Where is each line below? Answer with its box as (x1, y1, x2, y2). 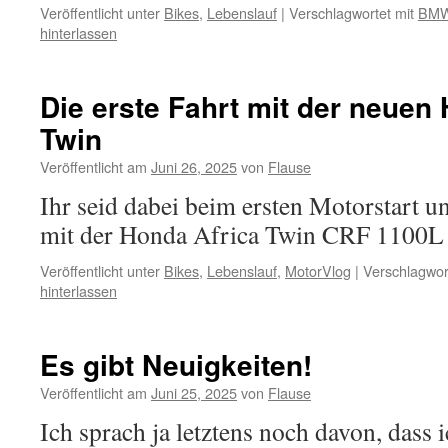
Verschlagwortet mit (289, 2, 414, 23)
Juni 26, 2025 (151, 156, 237, 177)
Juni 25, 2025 (151, 382, 237, 403)
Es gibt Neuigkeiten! (40, 344, 312, 385)
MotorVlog (285, 260, 351, 281)
